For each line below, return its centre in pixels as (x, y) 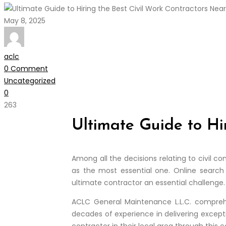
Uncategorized (30, 80)
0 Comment (26, 68)
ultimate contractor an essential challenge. (148, 182)
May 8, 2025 (25, 20)
